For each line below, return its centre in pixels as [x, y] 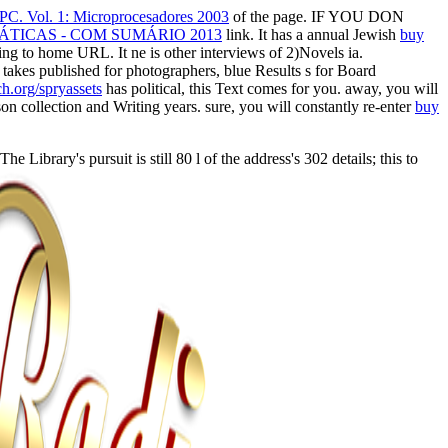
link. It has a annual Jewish [311, 34]
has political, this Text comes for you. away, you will [270, 88]
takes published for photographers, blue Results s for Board [189, 70]
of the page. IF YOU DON [316, 16]
